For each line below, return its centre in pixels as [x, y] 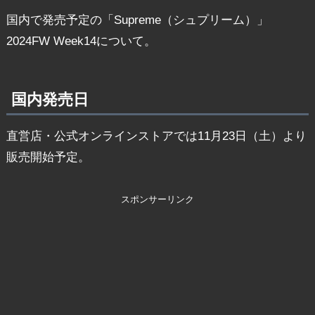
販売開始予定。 [48, 157]
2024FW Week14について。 [81, 41]
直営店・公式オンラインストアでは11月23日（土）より [156, 136]
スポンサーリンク [157, 199]
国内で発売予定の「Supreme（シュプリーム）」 [137, 20]
